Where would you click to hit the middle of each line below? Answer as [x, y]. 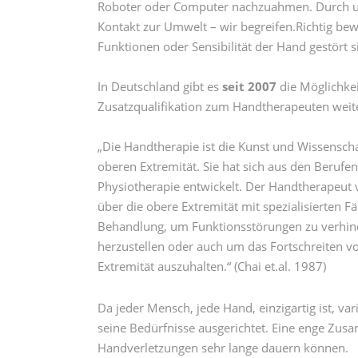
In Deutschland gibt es [160, 86]
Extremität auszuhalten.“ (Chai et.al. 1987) [212, 266]
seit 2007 [251, 86]
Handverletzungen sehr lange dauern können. [223, 348]
